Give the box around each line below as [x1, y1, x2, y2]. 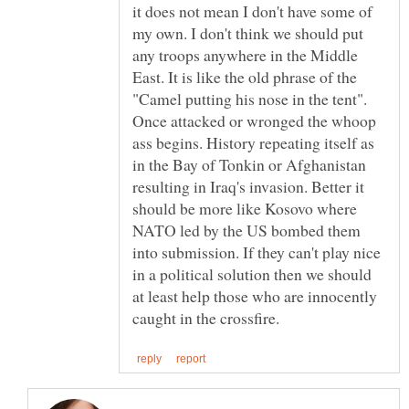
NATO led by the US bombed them [132, 219, 361, 242]
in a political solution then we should [132, 263, 372, 286]
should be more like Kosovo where [132, 197, 357, 220]
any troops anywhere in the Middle [132, 44, 358, 67]
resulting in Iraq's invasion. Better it [132, 175, 364, 198]
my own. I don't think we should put [132, 22, 363, 45]
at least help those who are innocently [132, 285, 377, 308]
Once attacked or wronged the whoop [132, 110, 376, 132]
